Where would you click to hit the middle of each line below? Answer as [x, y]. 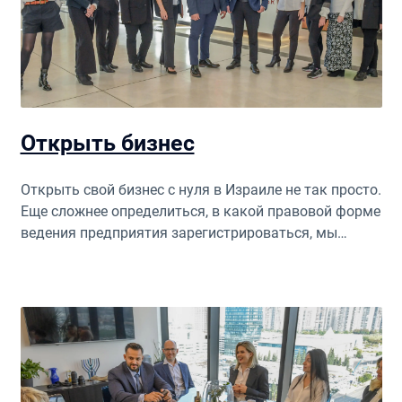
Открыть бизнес [107, 143]
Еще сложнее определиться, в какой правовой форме [200, 211]
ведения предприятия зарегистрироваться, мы [179, 232]
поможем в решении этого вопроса [139, 254]
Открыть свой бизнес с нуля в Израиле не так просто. [201, 189]
